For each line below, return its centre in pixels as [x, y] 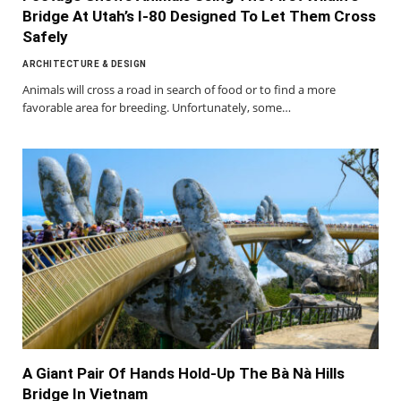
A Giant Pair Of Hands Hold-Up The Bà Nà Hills [183, 373]
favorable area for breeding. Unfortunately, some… [157, 107]
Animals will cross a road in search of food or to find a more [179, 89]
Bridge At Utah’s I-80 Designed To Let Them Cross [199, 16]
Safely [45, 36]
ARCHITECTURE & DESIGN [85, 64]
